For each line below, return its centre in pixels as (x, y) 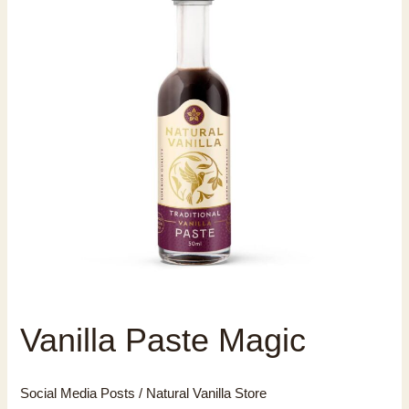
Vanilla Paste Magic (163, 340)
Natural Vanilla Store (207, 394)
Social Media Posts (78, 394)
